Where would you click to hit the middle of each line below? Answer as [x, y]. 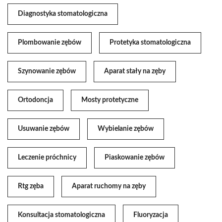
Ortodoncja [35, 100]
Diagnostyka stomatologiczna [63, 14]
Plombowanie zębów [50, 43]
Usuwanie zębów [44, 129]
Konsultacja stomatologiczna [61, 215]
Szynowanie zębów [47, 72]
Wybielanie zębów [126, 129]
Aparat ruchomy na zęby [109, 187]
